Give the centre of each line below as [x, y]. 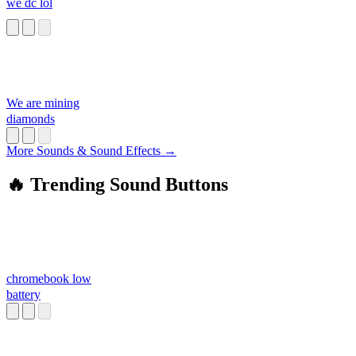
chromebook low [49, 279]
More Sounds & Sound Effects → [91, 151]
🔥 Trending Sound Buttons [117, 185]
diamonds [31, 119]
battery [23, 295]
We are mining [43, 103]
